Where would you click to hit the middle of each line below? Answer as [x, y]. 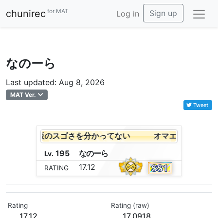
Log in [128, 14]
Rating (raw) [130, 206]
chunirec [26, 14]
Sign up [163, 13]
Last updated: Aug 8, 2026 [55, 82]
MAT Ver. [23, 95]
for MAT [57, 11]
